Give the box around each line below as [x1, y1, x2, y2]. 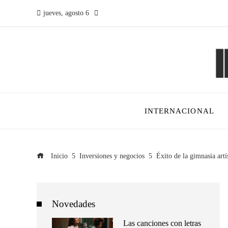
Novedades [52, 198, 95, 209]
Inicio [49, 152, 68, 160]
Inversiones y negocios [79, 152, 145, 160]
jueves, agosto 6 [43, 9, 89, 17]
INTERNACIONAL [144, 106, 214, 115]
